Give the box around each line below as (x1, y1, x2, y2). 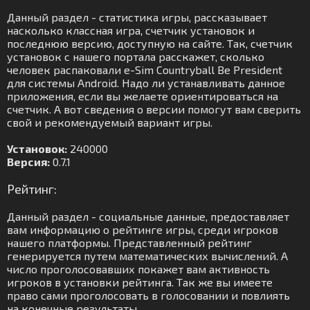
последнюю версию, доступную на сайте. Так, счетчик (7, 37, 293, 50)
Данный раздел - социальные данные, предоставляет (7, 210, 289, 223)
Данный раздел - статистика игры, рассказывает (7, 10, 267, 24)
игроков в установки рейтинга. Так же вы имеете (7, 275, 273, 289)
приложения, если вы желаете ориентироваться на (7, 89, 278, 102)
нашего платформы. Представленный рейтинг (7, 236, 252, 249)
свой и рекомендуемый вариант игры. (7, 116, 212, 129)
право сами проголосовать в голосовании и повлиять (7, 289, 290, 302)
